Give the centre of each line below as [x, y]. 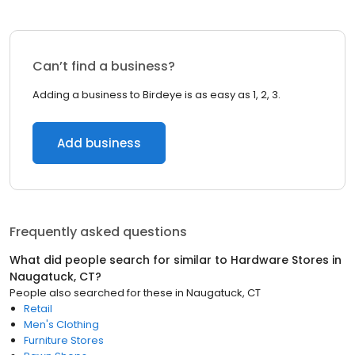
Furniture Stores [64, 340]
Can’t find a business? [104, 66]
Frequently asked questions [98, 232]
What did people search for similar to [120, 260]
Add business [99, 143]
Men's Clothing [61, 324]
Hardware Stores [280, 260]
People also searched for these [91, 293]
